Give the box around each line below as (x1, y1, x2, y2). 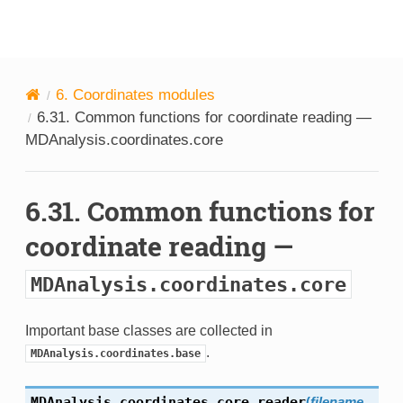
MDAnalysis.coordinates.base (30, 347, 201, 361)
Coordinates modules (72, 86, 215, 104)
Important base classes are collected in (24, 323, 273, 339)
